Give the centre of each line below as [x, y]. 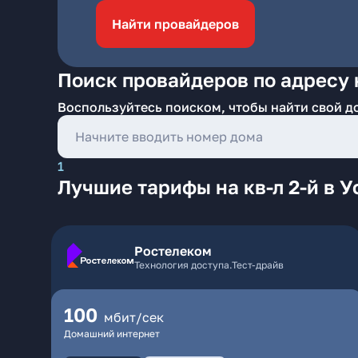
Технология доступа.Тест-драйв [209, 265]
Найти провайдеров [175, 24]
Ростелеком [173, 251]
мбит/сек [134, 317]
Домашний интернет [112, 334]
